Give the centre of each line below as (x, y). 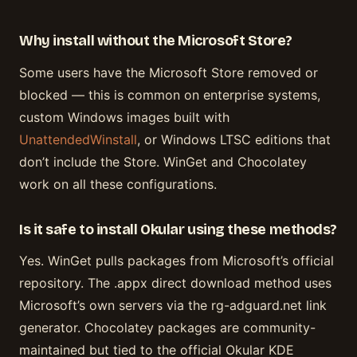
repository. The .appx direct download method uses (175, 283)
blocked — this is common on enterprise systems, (170, 94)
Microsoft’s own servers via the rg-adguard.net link (173, 306)
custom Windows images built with (124, 117)
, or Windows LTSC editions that (234, 139)
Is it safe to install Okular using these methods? (178, 229)
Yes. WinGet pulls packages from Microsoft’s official (177, 261)
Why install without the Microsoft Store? (156, 41)
